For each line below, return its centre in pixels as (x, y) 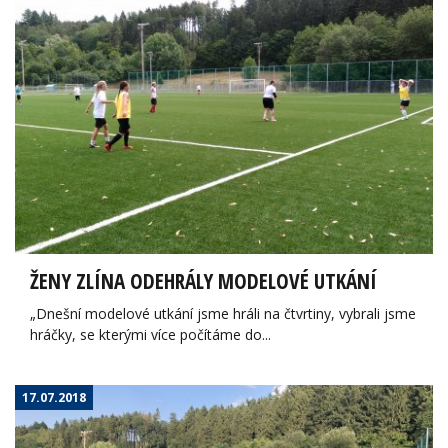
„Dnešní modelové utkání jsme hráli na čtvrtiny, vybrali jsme (223, 313)
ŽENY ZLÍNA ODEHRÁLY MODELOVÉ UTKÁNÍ (203, 280)
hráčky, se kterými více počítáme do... (150, 334)
